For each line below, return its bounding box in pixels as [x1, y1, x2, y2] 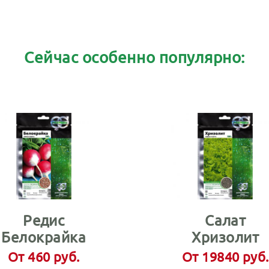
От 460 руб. [7, 248, 80, 264]
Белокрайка [1, 228, 86, 246]
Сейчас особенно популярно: [24, 47, 245, 67]
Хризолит [192, 228, 259, 246]
